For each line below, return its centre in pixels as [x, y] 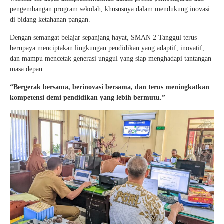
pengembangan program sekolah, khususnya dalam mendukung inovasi [110, 9]
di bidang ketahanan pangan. [50, 20]
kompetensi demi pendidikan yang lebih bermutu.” [88, 98]
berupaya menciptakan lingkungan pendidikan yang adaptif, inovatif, [107, 48]
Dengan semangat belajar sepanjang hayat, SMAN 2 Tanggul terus [103, 38]
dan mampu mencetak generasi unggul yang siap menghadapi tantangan [111, 59]
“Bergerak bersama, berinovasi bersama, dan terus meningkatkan [110, 87]
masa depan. [27, 69]
